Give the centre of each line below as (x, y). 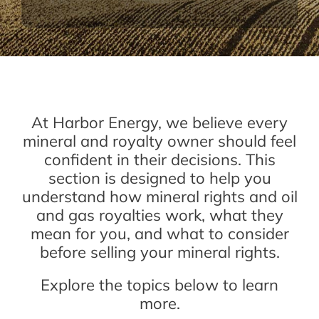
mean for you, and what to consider (159, 234)
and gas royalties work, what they (159, 215)
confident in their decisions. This (159, 159)
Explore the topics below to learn (159, 285)
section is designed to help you (159, 178)
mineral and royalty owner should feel (159, 141)
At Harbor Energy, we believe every (159, 122)
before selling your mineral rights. (159, 252)
